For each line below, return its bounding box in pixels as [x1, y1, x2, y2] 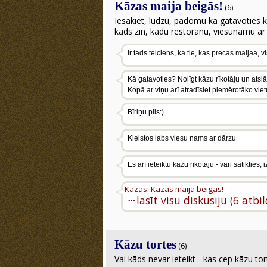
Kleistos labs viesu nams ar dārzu [128, 134, 236, 142]
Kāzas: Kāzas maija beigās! [125, 184, 223, 194]
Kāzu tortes [114, 237, 176, 252]
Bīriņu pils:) [128, 108, 164, 116]
